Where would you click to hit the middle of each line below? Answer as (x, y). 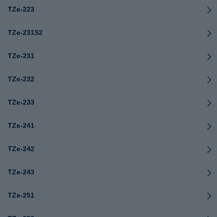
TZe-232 (21, 79)
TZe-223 (21, 9)
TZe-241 (21, 125)
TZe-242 (21, 149)
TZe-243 (21, 172)
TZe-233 (21, 102)
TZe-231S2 (25, 32)
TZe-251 (21, 195)
